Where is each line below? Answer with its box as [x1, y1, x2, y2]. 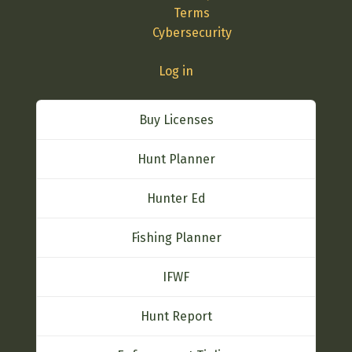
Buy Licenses [138, 112, 214, 127]
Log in [159, 63, 193, 79]
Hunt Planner [137, 151, 215, 167]
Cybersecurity [152, 24, 232, 40]
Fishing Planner [130, 229, 222, 245]
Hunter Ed [146, 190, 206, 206]
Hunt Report [140, 308, 212, 324]
